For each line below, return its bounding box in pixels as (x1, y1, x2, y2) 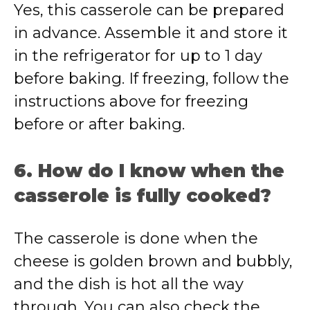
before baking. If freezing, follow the (14, 69, 289, 88)
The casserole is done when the (14, 229, 258, 248)
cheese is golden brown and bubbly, (14, 252, 293, 271)
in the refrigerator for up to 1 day (14, 46, 262, 65)
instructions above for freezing (14, 92, 248, 111)
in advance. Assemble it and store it (14, 24, 288, 42)
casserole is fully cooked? (14, 185, 271, 207)
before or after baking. (14, 115, 185, 134)
